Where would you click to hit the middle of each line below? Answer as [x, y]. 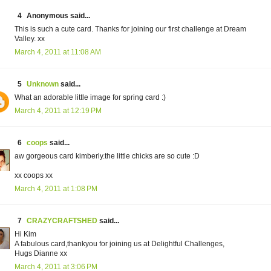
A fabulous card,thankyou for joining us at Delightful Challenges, [119, 244]
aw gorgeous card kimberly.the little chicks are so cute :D [107, 156]
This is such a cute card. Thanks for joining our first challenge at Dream [130, 29]
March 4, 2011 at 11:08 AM [58, 52]
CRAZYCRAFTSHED [62, 221]
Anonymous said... [58, 16]
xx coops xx [34, 176]
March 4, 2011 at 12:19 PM [58, 111]
